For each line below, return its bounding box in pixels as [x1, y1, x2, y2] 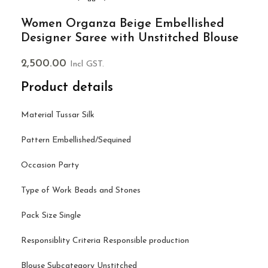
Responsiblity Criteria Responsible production [21, 236, 189, 246]
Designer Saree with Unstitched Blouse [21, 32, 239, 45]
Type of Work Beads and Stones [21, 186, 141, 196]
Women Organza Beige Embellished [21, 18, 224, 31]
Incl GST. [70, 60, 104, 69]
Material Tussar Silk [21, 111, 95, 120]
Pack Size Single [21, 211, 81, 221]
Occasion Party [21, 161, 79, 170]
